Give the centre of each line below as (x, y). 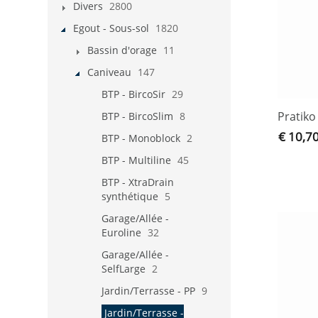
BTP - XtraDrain (138, 182)
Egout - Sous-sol (111, 28)
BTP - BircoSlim (137, 116)
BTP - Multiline (136, 160)
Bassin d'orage (122, 50)
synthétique (130, 196)
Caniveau (109, 72)
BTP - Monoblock (141, 138)
